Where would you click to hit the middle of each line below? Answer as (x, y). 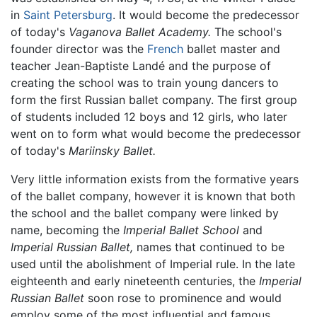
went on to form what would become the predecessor (156, 134)
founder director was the (79, 49)
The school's (246, 32)
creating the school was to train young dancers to (145, 83)
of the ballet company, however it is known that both (153, 196)
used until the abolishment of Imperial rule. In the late (153, 264)
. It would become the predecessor (206, 15)
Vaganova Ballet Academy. (140, 32)
